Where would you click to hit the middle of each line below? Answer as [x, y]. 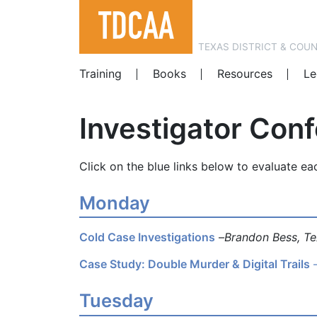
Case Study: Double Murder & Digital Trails [195, 264]
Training [100, 74]
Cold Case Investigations [147, 237]
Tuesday [116, 301]
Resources [244, 74]
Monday [115, 203]
